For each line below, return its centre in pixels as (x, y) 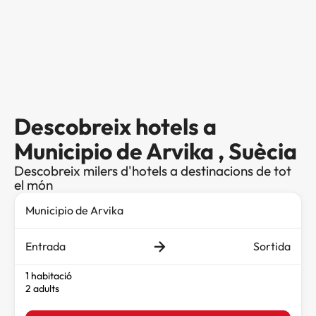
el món (34, 185)
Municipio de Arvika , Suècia (156, 151)
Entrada (45, 247)
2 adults (42, 289)
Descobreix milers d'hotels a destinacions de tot (153, 171)
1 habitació (49, 276)
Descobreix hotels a (115, 127)
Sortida (272, 247)
